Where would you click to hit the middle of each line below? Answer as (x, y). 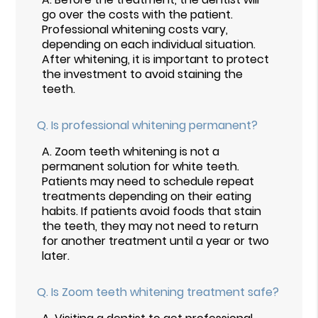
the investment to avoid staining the (143, 75)
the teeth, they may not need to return (150, 226)
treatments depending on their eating (147, 197)
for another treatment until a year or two (156, 241)
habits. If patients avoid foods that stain (152, 212)
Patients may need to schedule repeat (148, 182)
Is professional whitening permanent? (155, 126)
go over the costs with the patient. (138, 15)
